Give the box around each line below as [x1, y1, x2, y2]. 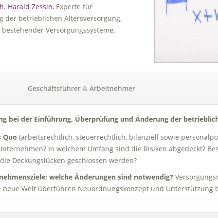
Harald [7, 2, 30, 11]
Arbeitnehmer [89, 84, 135, 93]
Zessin [31, 2, 53, 11]
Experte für [55, 2, 92, 11]
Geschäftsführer [27, 84, 81, 93]
